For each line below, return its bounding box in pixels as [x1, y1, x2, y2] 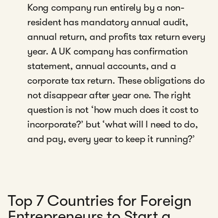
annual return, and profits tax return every [27, 31, 205, 42]
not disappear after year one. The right [27, 90, 191, 101]
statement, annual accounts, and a [27, 60, 176, 72]
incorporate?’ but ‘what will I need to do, [27, 119, 198, 130]
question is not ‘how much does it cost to [27, 104, 199, 115]
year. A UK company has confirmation [27, 46, 188, 57]
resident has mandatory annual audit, [27, 17, 188, 28]
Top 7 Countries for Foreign [8, 192, 192, 210]
